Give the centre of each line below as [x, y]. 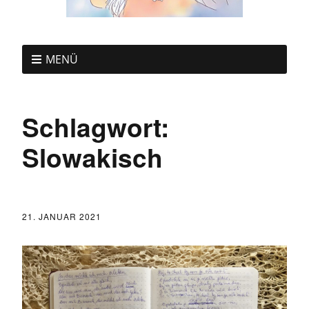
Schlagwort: [96, 126]
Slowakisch [92, 157]
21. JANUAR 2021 [62, 216]
